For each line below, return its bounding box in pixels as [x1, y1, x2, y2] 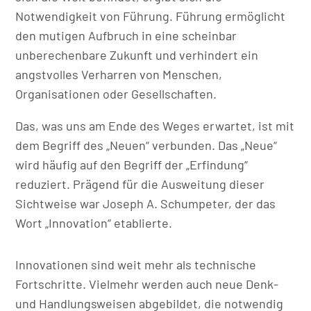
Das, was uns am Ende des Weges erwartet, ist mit [15, 117, 295, 133]
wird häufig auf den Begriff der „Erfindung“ [15, 156, 249, 172]
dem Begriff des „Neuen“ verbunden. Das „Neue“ [15, 137, 278, 153]
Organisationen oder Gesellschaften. [15, 85, 217, 101]
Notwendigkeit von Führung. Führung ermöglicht [15, 8, 286, 24]
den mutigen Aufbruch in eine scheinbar [15, 27, 237, 43]
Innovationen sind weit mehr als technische [15, 256, 257, 272]
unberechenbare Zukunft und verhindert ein [15, 47, 259, 62]
